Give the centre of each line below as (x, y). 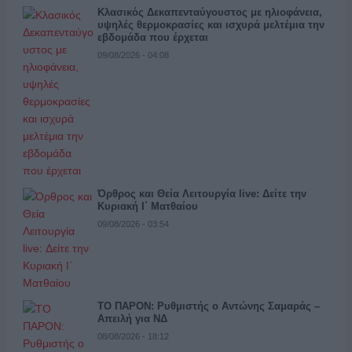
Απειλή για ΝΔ (132, 319)
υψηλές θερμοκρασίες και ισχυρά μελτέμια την (211, 25)
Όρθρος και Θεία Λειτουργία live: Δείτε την (202, 194)
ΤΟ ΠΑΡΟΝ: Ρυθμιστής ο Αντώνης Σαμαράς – (208, 306)
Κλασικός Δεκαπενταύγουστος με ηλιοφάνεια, (209, 13)
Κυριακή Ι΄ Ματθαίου (147, 207)
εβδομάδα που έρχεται (152, 38)
